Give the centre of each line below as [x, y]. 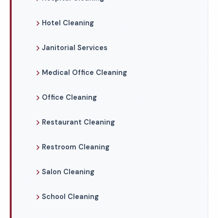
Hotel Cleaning [68, 23]
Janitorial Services [75, 48]
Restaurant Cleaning [78, 122]
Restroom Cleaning [76, 147]
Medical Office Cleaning [84, 73]
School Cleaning [70, 197]
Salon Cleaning [68, 172]
